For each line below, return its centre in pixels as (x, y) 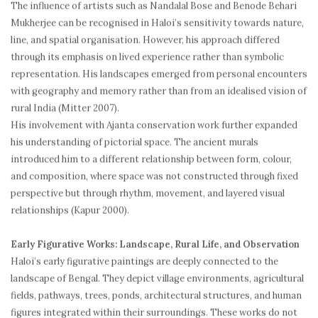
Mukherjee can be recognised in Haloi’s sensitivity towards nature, (157, 23)
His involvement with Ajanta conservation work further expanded (154, 125)
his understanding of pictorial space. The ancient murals (135, 142)
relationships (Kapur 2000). (70, 210)
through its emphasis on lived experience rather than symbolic (147, 57)
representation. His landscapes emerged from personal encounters (159, 74)
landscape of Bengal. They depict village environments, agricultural (157, 279)
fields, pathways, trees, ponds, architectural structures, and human (156, 296)
